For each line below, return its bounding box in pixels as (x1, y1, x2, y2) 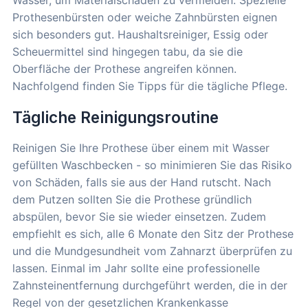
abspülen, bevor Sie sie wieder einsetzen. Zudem (12, 210, 266, 224)
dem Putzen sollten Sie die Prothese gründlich (12, 192, 252, 207)
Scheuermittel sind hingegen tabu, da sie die (12, 45, 243, 59)
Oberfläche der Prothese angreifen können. (12, 62, 236, 76)
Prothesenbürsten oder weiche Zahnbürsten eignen (12, 10, 277, 25)
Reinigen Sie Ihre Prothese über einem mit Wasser (12, 141, 269, 155)
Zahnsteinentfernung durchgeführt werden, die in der (12, 278, 287, 293)
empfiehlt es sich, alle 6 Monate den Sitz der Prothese (12, 227, 294, 241)
